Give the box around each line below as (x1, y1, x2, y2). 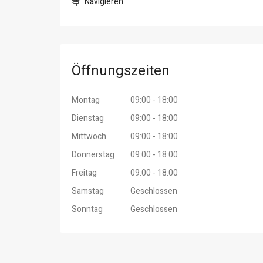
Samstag (72, 185, 104, 198)
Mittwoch (72, 130, 106, 143)
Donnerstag (72, 149, 114, 161)
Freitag (72, 167, 97, 180)
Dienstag (72, 112, 104, 125)
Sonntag (72, 203, 103, 216)
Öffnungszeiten (72, 60, 170, 82)
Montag (72, 94, 100, 107)
